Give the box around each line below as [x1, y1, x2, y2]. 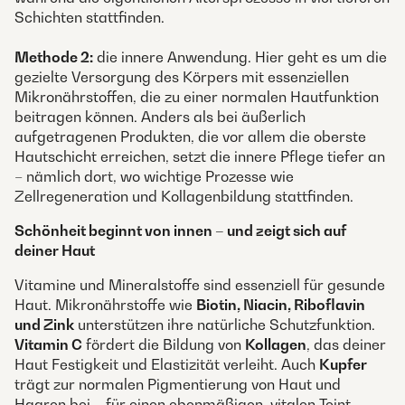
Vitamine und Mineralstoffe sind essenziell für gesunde [14, 276, 385, 294]
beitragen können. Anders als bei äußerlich [14, 108, 306, 126]
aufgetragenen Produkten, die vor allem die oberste [14, 127, 366, 146]
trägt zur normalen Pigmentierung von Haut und [14, 375, 341, 393]
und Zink [14, 316, 74, 334]
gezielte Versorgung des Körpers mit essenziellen [14, 68, 349, 86]
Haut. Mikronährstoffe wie [14, 296, 196, 314]
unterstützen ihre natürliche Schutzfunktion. [74, 316, 375, 334]
